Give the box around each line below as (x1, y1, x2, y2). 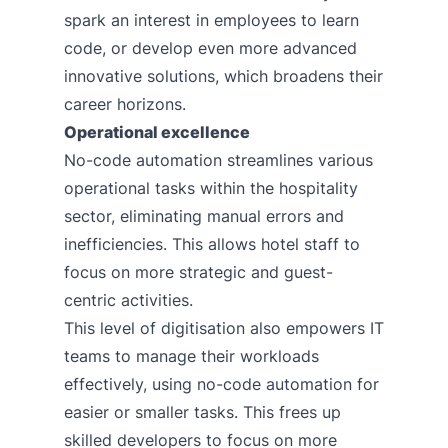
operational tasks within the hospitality (64, 177, 358, 198)
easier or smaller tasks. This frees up (64, 401, 341, 422)
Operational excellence (64, 121, 250, 142)
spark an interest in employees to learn (64, 9, 359, 30)
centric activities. (64, 289, 193, 310)
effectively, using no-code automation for (64, 373, 379, 394)
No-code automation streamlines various (64, 149, 373, 170)
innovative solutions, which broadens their (64, 65, 383, 86)
